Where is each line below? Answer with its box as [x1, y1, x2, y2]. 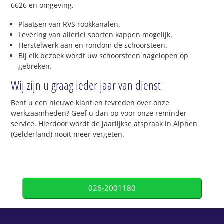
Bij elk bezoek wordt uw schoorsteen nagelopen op [18, 51, 189, 61]
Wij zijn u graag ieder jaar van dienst [11, 76, 161, 94]
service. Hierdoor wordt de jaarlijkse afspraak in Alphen [11, 119, 198, 129]
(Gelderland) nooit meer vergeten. [11, 129, 125, 139]
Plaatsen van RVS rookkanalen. [18, 19, 121, 29]
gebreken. [18, 61, 52, 71]
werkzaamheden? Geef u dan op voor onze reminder [11, 108, 187, 118]
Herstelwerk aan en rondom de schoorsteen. [18, 40, 168, 50]
